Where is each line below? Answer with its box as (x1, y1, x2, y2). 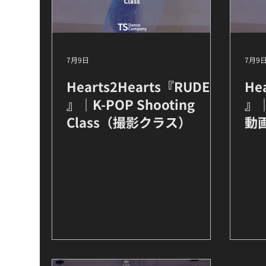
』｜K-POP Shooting (66, 94, 195, 113)
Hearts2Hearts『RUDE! (66, 77, 216, 96)
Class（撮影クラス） (66, 112, 192, 131)
